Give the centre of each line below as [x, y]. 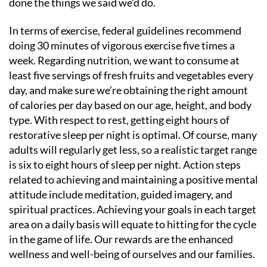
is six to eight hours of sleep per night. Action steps [125, 164]
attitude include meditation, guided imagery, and [121, 194]
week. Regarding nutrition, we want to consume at [124, 60]
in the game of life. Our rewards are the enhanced [121, 239]
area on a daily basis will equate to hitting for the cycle [133, 224]
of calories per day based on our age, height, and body [130, 105]
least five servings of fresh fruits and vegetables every [131, 75]
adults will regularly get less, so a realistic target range [133, 150]
